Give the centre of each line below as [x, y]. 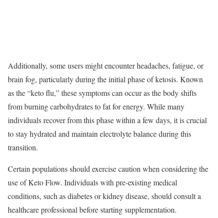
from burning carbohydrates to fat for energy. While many [96, 107]
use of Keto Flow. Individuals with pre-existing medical [92, 182]
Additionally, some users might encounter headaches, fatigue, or [106, 66]
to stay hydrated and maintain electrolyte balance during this [100, 134]
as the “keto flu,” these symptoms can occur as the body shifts [102, 93]
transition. [23, 147]
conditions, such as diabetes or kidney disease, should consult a [104, 196]
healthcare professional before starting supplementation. [92, 210]
